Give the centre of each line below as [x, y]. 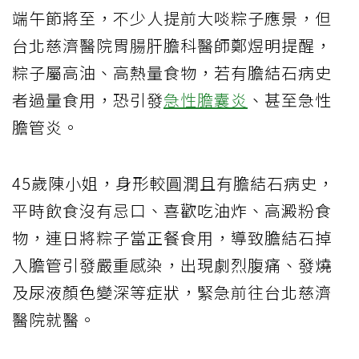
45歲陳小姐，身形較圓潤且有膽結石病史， [173, 184]
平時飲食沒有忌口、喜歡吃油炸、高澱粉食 [172, 211]
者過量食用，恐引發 [88, 100]
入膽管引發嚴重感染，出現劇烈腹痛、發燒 [172, 265]
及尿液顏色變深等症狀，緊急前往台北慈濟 [172, 292]
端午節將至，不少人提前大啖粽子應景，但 [172, 18]
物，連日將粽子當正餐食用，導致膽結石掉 [172, 238]
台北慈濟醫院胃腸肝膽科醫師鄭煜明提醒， [172, 46]
